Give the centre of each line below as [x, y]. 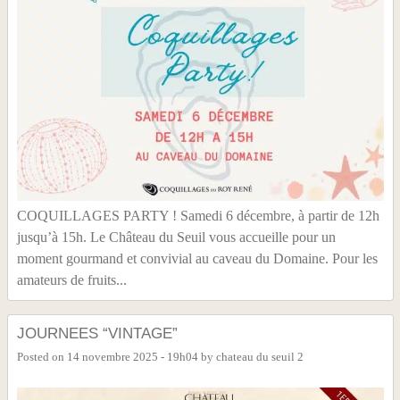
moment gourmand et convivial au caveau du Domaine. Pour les [197, 258]
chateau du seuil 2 [259, 357]
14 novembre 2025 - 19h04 [132, 357]
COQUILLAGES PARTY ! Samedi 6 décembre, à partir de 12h [198, 215]
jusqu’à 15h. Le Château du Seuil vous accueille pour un [176, 237]
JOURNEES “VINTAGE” [97, 333]
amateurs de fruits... [71, 279]
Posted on [42, 357]
